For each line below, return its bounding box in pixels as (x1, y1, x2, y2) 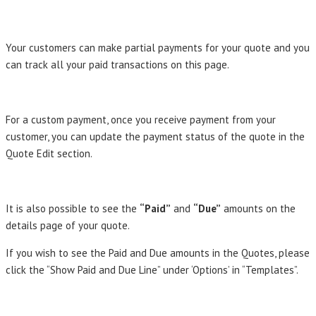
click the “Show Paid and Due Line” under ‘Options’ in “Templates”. (6, 262, 298, 276)
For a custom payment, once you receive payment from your (6, 112, 276, 126)
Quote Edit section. (6, 146, 92, 160)
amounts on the (221, 201, 296, 215)
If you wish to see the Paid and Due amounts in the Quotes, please (6, 245, 310, 260)
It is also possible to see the (6, 201, 140, 215)
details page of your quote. (6, 218, 130, 232)
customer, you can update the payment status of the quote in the (6, 129, 305, 143)
